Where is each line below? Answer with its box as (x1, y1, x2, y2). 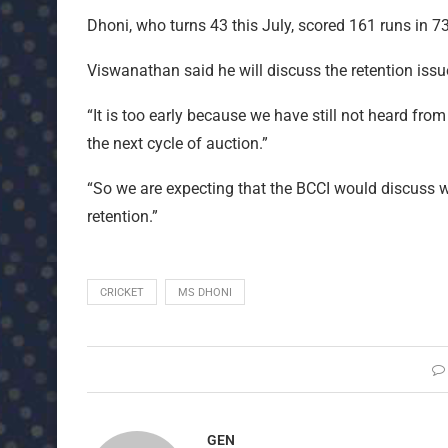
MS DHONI (178, 285, 232, 299)
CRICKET (100, 285, 144, 299)
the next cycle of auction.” (87, 133, 268, 153)
